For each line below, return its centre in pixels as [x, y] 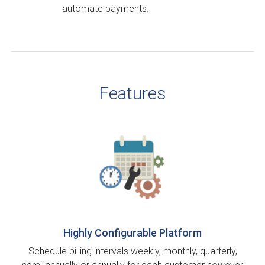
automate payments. [105, 9]
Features [132, 93]
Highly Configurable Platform [132, 233]
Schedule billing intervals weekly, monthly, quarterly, [132, 251]
